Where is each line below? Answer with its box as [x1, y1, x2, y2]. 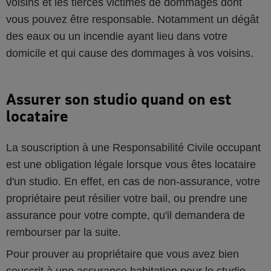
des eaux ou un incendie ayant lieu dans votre [6, 30, 227, 42]
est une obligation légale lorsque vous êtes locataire [6, 158, 256, 171]
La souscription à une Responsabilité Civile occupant [6, 142, 261, 154]
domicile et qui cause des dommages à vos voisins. [6, 47, 253, 59]
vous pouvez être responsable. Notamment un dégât [6, 13, 259, 25]
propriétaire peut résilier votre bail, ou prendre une [6, 192, 247, 204]
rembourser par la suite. [6, 226, 121, 238]
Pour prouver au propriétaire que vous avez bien [6, 248, 239, 260]
